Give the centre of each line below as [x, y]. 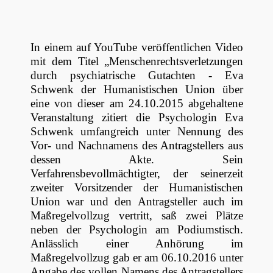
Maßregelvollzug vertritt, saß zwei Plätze [137, 216]
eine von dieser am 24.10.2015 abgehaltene [137, 104]
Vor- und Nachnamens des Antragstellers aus [137, 146]
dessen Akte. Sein [137, 160]
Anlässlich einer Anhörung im [137, 244]
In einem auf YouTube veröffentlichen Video [137, 48]
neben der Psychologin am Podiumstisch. [137, 230]
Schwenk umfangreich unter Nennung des [137, 132]
